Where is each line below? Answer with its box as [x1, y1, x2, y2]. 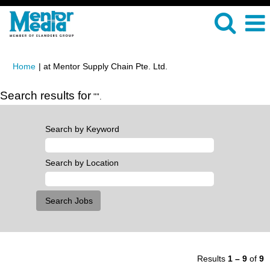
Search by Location [45, 158, 119, 168]
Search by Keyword [45, 124, 119, 134]
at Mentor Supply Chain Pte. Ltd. [43, 61, 168, 71]
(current [167, 61, 197, 71]
